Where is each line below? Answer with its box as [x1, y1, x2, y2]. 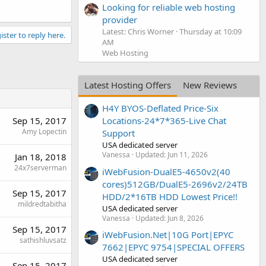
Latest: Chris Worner [102, 26, 174, 37]
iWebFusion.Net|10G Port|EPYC [102, 228, 233, 240]
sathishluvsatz [20, 235, 66, 245]
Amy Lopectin [22, 126, 66, 137]
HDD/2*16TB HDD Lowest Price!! [102, 190, 237, 202]
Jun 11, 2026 [167, 150, 208, 160]
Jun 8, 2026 [167, 213, 204, 223]
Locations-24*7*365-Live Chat [102, 115, 226, 127]
